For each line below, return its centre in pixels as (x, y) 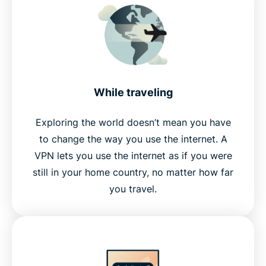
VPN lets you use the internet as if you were (133, 156)
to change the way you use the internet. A (133, 139)
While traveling (133, 93)
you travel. (133, 189)
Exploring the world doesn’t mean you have (133, 123)
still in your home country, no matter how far (133, 172)
